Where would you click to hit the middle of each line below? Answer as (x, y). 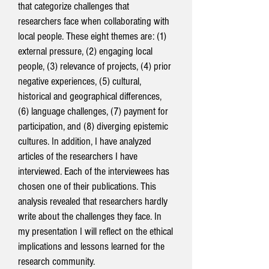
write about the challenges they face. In (90, 216)
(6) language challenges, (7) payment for (93, 111)
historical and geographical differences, (90, 96)
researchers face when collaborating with (94, 21)
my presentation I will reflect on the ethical (95, 231)
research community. (56, 261)
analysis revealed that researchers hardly (93, 201)
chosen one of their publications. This (87, 186)
